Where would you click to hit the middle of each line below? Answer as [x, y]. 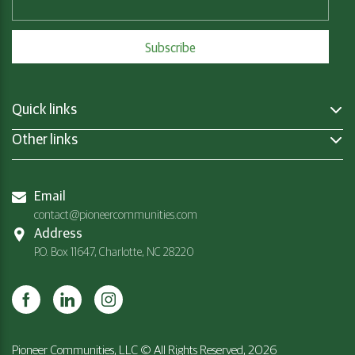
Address [58, 233]
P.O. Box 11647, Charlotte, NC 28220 [114, 251]
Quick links [44, 109]
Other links [45, 139]
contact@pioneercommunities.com [116, 214]
